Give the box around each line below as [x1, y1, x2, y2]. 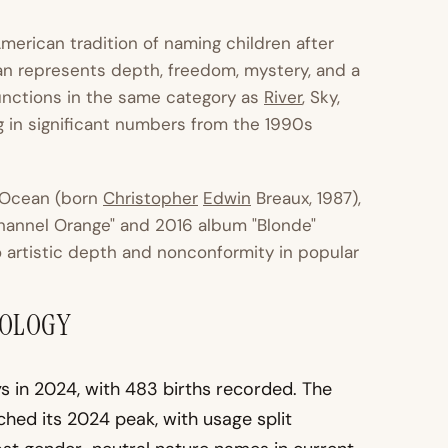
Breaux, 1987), [251, 187, 361, 210]
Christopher [103, 187, 198, 210]
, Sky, [302, 86, 340, 108]
